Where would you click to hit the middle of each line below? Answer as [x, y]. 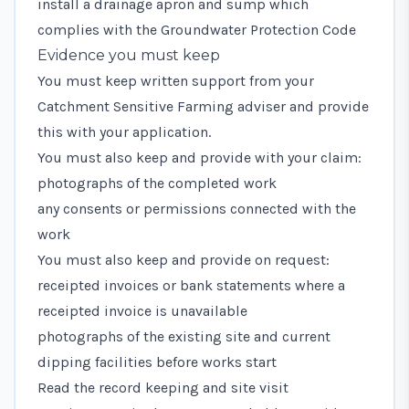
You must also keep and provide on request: [184, 259]
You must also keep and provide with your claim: [199, 157]
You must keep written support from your [176, 80]
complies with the [99, 29]
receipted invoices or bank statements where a [191, 285]
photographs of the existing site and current [184, 336]
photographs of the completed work [157, 183]
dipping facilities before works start [157, 362]
